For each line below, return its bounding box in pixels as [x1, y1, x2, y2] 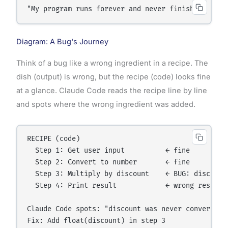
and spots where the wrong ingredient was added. [16, 100, 195, 109]
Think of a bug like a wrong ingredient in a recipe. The [16, 59, 208, 68]
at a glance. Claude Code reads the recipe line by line [16, 86, 207, 96]
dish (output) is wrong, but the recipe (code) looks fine [16, 72, 211, 82]
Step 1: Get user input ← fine [27, 147, 190, 155]
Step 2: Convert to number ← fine [27, 158, 190, 167]
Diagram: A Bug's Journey [16, 37, 108, 47]
